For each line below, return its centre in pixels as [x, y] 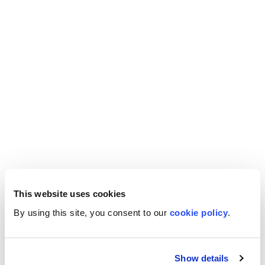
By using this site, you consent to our [92, 212]
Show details [202, 258]
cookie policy [198, 212]
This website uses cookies [70, 193]
